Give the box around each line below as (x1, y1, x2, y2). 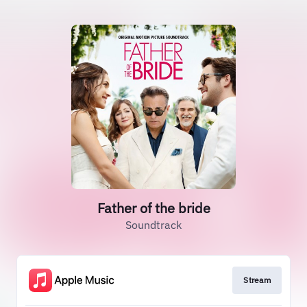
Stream (243, 275, 271, 285)
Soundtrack (125, 218, 182, 232)
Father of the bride (97, 199, 210, 217)
